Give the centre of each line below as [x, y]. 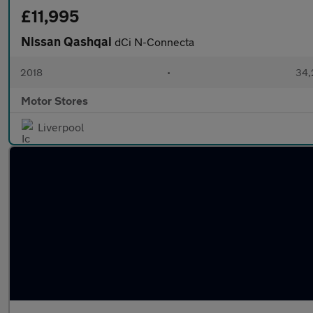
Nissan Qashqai [68, 41]
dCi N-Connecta [154, 42]
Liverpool [61, 127]
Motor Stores [54, 100]
